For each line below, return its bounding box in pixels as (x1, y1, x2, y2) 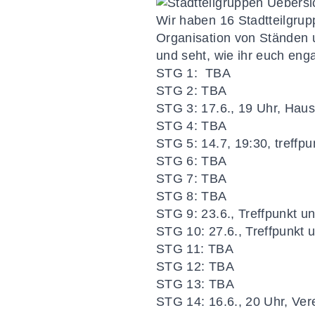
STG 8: (156, 189, 198, 203)
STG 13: (156, 277, 205, 291)
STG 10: (156, 224, 205, 238)
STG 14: (156, 295, 205, 309)
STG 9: (156, 207, 198, 221)
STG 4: (156, 119, 202, 133)
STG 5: (156, 136, 198, 150)
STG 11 (156, 242, 201, 256)
